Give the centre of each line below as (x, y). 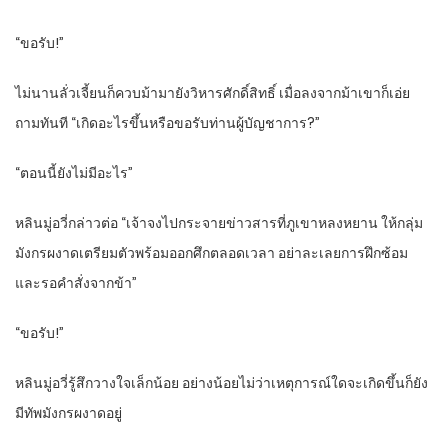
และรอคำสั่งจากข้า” (76, 283)
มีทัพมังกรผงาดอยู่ (68, 413)
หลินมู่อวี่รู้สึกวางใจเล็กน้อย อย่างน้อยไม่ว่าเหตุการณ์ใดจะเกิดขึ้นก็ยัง (221, 383)
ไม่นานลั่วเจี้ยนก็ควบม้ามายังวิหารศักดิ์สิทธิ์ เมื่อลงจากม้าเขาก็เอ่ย (212, 93)
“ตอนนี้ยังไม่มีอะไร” (74, 173)
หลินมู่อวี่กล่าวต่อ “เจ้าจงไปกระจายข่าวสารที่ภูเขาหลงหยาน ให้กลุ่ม (219, 223)
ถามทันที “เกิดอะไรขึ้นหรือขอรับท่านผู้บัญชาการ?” (167, 123)
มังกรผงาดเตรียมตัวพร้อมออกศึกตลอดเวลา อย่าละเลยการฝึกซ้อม (211, 253)
